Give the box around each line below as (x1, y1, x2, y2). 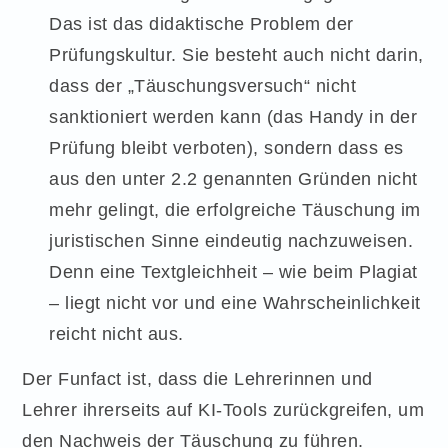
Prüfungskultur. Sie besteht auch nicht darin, (49, 43, 424, 67)
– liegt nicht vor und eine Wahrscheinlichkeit (49, 291, 421, 315)
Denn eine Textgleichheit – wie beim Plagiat (49, 260, 418, 284)
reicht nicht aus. (49, 322, 184, 346)
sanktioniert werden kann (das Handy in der (49, 105, 418, 129)
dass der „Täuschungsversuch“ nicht (49, 74, 357, 98)
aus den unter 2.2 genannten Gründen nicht (49, 167, 418, 191)
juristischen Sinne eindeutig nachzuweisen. (49, 229, 414, 253)
